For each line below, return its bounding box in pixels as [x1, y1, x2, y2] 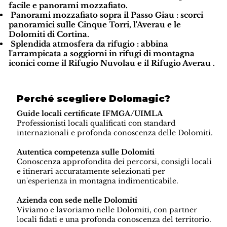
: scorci [174, 10, 203, 20]
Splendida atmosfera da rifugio [10, 39, 135, 49]
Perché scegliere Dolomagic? [17, 93, 171, 105]
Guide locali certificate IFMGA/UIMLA [17, 109, 163, 119]
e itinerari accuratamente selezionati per [17, 167, 166, 176]
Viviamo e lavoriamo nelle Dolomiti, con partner [17, 205, 198, 215]
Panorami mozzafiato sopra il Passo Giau [10, 10, 174, 20]
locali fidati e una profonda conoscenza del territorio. [17, 215, 212, 224]
